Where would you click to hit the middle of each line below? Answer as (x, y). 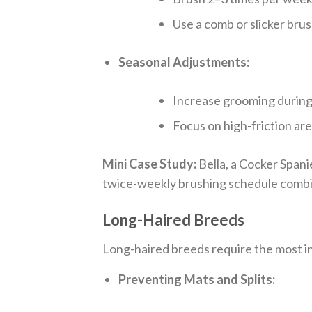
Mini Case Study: (149, 164)
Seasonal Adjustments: (184, 62)
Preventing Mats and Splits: (197, 280)
